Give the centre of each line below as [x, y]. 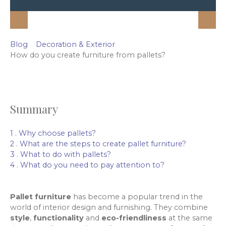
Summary [34, 109]
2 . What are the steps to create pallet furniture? [98, 144]
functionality [59, 218]
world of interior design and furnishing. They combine [109, 208]
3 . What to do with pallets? [61, 155]
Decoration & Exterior [75, 44]
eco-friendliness [134, 218]
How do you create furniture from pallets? [88, 55]
